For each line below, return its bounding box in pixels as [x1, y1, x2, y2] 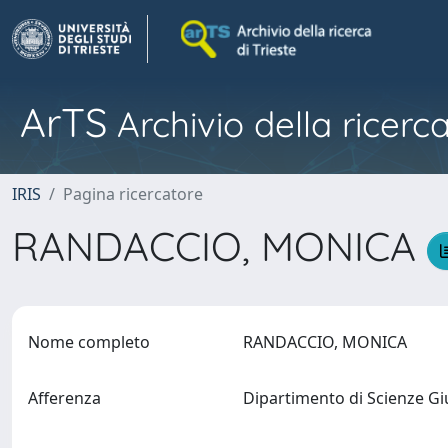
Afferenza [28, 387, 101, 409]
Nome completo [28, 331, 150, 353]
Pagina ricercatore [63, 183, 203, 205]
